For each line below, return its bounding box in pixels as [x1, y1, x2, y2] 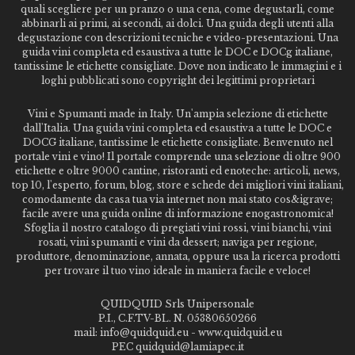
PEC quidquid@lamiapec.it [111, 340, 244, 353]
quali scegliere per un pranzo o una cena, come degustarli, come [21, 2, 334, 15]
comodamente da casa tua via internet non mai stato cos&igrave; [22, 193, 333, 205]
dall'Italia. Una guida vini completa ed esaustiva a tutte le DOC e [23, 121, 332, 134]
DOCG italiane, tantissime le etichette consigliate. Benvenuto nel [22, 136, 333, 148]
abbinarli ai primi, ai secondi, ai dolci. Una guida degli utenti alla [21, 17, 334, 29]
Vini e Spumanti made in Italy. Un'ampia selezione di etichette [27, 107, 328, 120]
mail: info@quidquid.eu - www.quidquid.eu [73, 326, 282, 338]
